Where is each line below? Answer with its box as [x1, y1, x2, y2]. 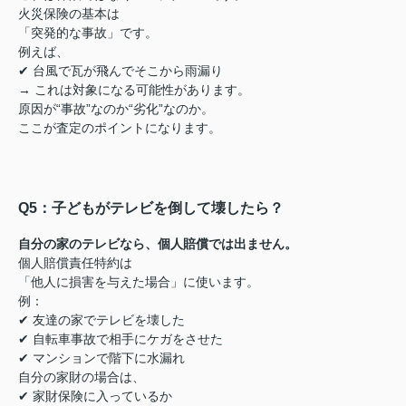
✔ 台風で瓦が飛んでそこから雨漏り [18, 63, 223, 78]
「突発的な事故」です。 [18, 24, 158, 40]
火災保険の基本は [18, 5, 120, 21]
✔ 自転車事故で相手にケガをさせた [18, 331, 223, 346]
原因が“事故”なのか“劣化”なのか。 [18, 101, 214, 116]
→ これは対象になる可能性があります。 [18, 82, 250, 97]
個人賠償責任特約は [18, 255, 132, 270]
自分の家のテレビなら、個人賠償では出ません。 [18, 236, 297, 251]
